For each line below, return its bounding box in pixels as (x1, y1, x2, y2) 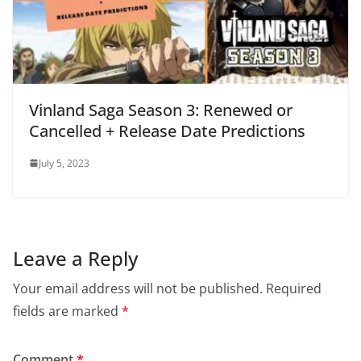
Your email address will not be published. (13, 279, 263, 297)
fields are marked (13, 301, 122, 320)
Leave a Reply (13, 244, 138, 272)
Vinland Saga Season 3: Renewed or (29, 98, 293, 121)
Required (266, 279, 322, 297)
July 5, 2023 (39, 156, 89, 170)
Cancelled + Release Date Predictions (29, 119, 305, 142)
